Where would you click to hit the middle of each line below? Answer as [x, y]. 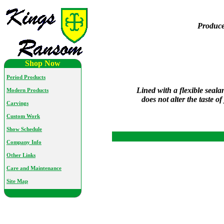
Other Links [21, 155]
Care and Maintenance [34, 168]
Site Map [17, 181]
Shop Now [43, 63]
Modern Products [27, 90]
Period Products [26, 77]
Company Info [24, 142]
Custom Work [23, 116]
